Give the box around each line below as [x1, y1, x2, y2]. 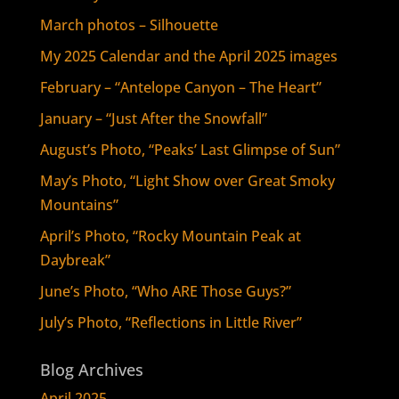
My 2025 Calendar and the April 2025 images [39, 46, 338, 66]
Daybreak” [39, 250, 110, 270]
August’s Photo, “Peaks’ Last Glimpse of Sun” [39, 140, 340, 159]
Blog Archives [39, 359, 143, 380]
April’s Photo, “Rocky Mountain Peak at [39, 226, 301, 246]
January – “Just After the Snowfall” [39, 109, 267, 128]
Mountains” [39, 195, 118, 215]
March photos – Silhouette [39, 15, 218, 35]
